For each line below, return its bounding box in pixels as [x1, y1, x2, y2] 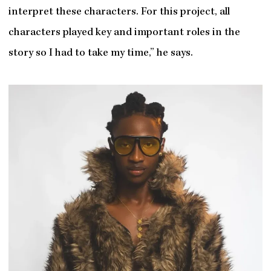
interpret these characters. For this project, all [8, 7, 230, 19]
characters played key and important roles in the [8, 27, 240, 39]
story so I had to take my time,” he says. [8, 48, 193, 60]
